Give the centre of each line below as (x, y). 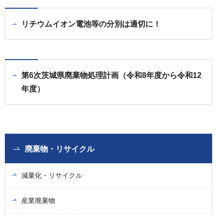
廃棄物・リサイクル (60, 149)
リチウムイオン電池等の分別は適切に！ (91, 24)
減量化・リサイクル (52, 175)
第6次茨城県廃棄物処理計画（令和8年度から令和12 (111, 75)
